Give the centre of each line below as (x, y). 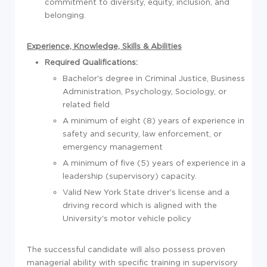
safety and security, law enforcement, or (142, 133)
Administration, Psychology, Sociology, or (145, 91)
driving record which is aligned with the (140, 205)
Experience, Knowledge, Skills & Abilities (104, 46)
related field (86, 104)
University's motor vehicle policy (127, 218)
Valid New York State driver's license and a (146, 192)
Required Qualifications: (91, 62)
